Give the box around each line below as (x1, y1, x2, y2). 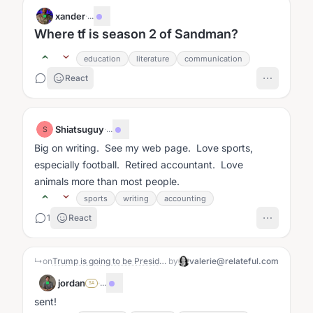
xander (55, 10, 85, 22)
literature (136, 54, 169, 64)
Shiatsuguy (55, 124, 104, 135)
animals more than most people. (34, 175, 180, 187)
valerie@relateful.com (189, 256, 279, 266)
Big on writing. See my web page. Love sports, (34, 142, 253, 154)
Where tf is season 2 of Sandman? (175, 27, 238, 41)
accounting (164, 194, 206, 203)
